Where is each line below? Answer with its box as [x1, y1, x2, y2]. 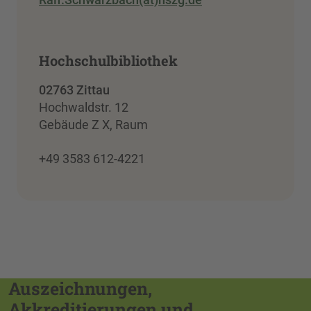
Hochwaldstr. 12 [39, 99, 128, 115]
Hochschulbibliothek [39, 51, 178, 69]
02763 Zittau [39, 82, 110, 97]
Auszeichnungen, [8, 276, 152, 300]
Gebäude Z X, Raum [39, 117, 148, 132]
